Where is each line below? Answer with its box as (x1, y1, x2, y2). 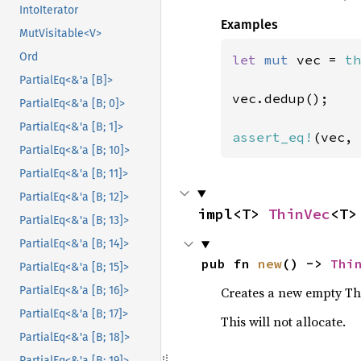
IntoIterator (19, 3, 78, 18)
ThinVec (268, 205, 330, 223)
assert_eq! (231, 129, 313, 145)
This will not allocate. (220, 313, 346, 330)
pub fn (201, 255, 258, 272)
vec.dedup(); (231, 90, 329, 106)
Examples (220, 17, 278, 32)
